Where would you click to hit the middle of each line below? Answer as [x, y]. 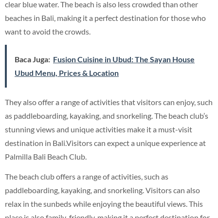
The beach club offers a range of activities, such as [87, 177]
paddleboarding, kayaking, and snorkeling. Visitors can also [102, 190]
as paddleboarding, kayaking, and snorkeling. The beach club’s [107, 116]
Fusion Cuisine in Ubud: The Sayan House [124, 59]
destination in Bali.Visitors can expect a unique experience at [105, 143]
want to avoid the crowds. [48, 32]
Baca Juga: [32, 59]
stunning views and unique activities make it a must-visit [99, 129]
